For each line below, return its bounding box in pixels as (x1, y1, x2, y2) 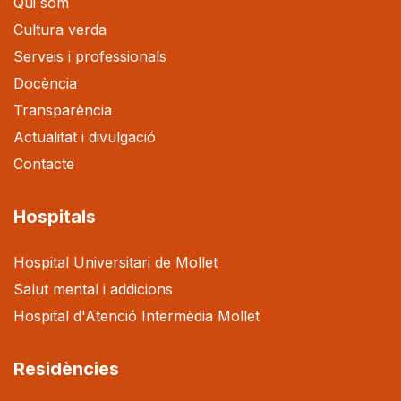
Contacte (13, 154, 74, 173)
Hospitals (13, 205, 96, 227)
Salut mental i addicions (13, 279, 173, 298)
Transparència (13, 100, 112, 119)
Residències (13, 357, 119, 380)
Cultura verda (13, 20, 107, 38)
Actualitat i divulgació (13, 127, 156, 146)
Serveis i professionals (13, 47, 166, 65)
